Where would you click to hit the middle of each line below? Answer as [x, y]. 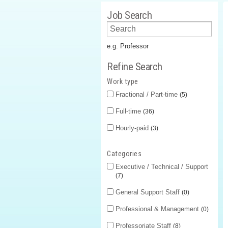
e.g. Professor [128, 46]
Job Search [129, 15]
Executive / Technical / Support [162, 167]
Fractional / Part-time [148, 95]
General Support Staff [149, 192]
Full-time [129, 111]
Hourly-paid [133, 128]
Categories [124, 154]
